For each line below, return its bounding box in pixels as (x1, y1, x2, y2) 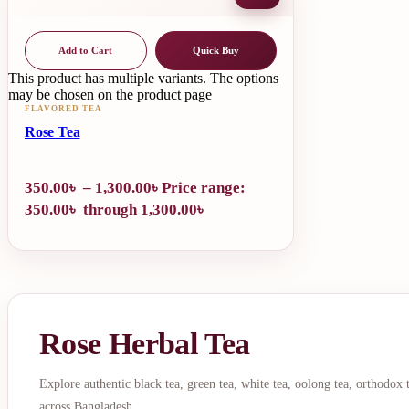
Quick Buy (192, 44, 239, 56)
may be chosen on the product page (8, 86, 212, 102)
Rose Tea (25, 123, 80, 140)
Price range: (162, 178, 246, 196)
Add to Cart (58, 44, 113, 56)
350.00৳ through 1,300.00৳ (25, 200, 207, 218)
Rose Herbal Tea (39, 326, 250, 361)
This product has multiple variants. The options (8, 69, 278, 86)
